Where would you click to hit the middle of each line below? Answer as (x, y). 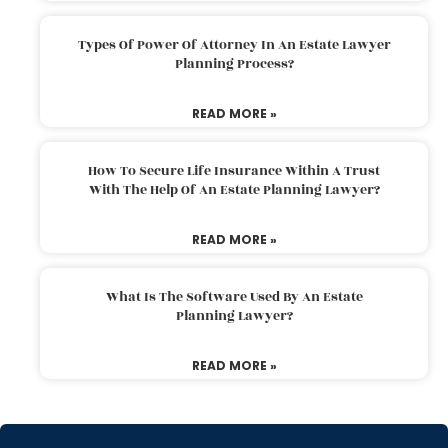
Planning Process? (234, 63)
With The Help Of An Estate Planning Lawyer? (234, 189)
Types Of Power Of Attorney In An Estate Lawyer (234, 44)
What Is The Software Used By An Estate (234, 296)
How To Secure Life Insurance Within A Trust (234, 170)
